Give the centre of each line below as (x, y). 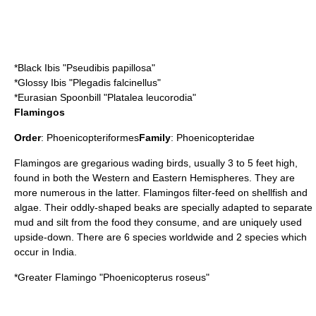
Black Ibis (39, 68)
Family (155, 138)
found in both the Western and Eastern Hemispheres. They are (154, 178)
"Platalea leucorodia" (148, 97)
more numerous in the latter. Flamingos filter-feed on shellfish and (161, 193)
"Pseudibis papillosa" (108, 68)
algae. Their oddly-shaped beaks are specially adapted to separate (163, 207)
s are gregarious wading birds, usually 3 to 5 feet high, (177, 163)
